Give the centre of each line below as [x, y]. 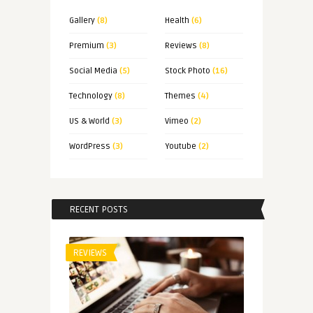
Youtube [180, 147]
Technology [90, 96]
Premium [86, 46]
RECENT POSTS [98, 210]
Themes [180, 96]
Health [177, 21]
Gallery [82, 21]
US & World [89, 122]
